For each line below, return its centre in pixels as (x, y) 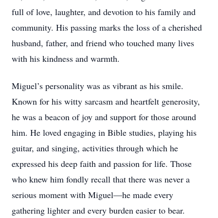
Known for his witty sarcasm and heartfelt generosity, (106, 101)
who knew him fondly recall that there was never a (101, 179)
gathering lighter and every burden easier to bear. (98, 210)
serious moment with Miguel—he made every (92, 195)
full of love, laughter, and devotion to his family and (104, 12)
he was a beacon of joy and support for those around (104, 117)
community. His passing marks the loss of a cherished (107, 27)
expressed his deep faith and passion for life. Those (102, 163)
